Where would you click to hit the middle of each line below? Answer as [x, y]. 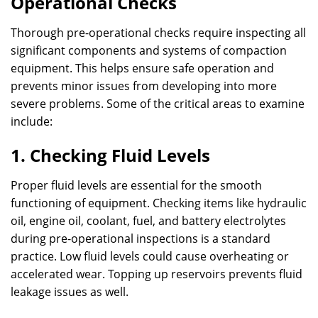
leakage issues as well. [70, 292]
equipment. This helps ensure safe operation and [142, 68]
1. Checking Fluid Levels [110, 155]
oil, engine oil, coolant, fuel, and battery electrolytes [148, 221]
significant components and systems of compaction [149, 50]
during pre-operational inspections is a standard [141, 238]
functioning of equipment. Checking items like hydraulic [159, 203]
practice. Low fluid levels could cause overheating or [150, 256]
